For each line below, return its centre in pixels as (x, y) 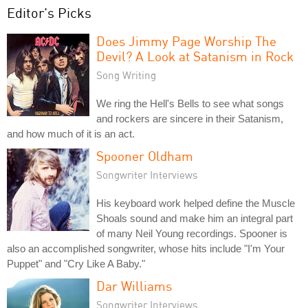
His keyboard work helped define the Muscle (196, 203)
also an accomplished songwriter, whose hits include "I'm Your (146, 249)
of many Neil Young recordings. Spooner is (192, 234)
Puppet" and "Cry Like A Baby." (76, 264)
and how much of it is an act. (71, 134)
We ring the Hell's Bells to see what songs (190, 104)
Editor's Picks (49, 13)
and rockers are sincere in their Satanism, (190, 119)
